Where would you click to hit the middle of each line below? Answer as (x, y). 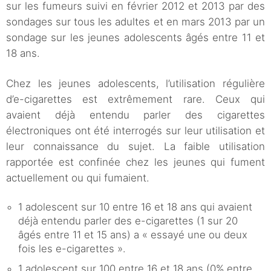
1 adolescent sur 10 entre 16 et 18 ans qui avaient (135, 207)
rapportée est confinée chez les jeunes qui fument (135, 162)
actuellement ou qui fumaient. (78, 178)
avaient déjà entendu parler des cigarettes (135, 115)
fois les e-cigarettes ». (72, 249)
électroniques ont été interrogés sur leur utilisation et (135, 131)
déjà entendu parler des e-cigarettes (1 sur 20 (128, 221)
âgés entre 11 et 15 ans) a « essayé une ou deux (133, 235)
